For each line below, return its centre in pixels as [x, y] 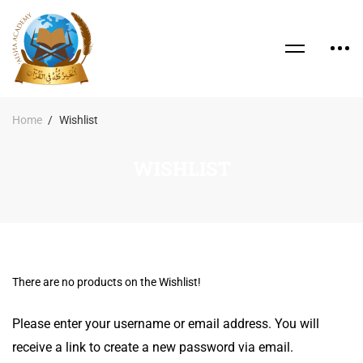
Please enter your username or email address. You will [166, 323]
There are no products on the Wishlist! [107, 282]
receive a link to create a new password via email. [153, 347]
